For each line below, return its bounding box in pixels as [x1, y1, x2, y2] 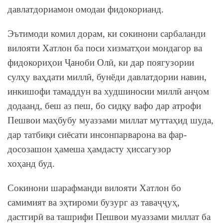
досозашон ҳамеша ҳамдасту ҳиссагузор [7, 143, 171, 154]
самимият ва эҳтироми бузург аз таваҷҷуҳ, [7, 197, 180, 208]
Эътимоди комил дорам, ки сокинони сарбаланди [7, 28, 206, 39]
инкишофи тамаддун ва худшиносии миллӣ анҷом [7, 86, 209, 97]
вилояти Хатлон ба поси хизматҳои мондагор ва [7, 42, 202, 53]
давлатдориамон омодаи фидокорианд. [7, 3, 164, 14]
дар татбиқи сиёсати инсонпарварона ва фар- [7, 129, 187, 140]
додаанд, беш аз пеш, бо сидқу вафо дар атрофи [7, 100, 201, 111]
